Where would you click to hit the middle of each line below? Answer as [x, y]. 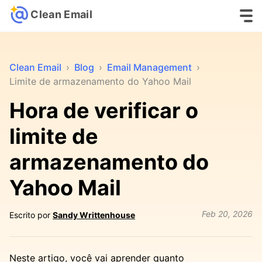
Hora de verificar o [104, 111]
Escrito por [31, 215]
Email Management [149, 67]
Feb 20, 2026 [227, 214]
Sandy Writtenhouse [94, 215]
